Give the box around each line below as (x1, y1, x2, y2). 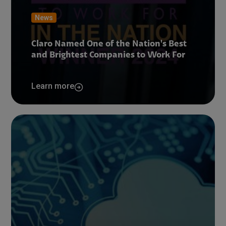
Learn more (31, 81, 75, 91)
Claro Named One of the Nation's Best (31, 40, 187, 49)
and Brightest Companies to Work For (31, 51, 186, 60)
